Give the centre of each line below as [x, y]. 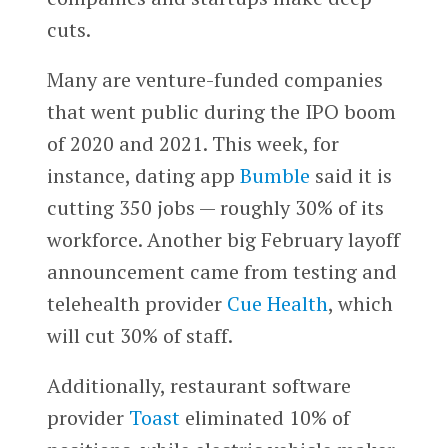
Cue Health [277, 304]
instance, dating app [143, 176]
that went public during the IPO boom [221, 112]
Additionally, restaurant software [198, 386]
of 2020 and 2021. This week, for [192, 144]
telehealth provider [136, 304]
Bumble [274, 176]
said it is [350, 176]
